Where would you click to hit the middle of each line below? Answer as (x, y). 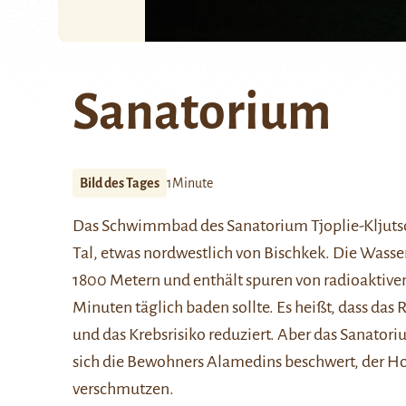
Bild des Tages (120, 183)
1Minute (190, 183)
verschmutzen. (123, 389)
